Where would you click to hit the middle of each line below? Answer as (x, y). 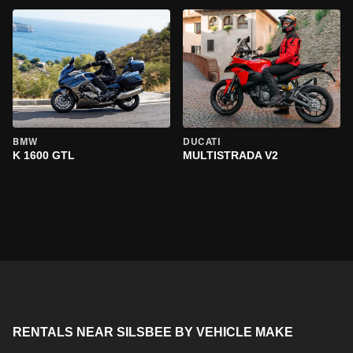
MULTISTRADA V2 (230, 155)
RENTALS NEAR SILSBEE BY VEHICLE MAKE (153, 332)
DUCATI (202, 143)
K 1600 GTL (44, 155)
